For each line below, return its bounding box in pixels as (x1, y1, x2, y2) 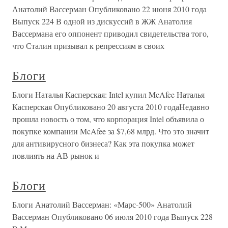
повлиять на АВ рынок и (12, 150, 99, 161)
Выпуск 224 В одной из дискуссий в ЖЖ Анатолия (12, 16, 192, 26)
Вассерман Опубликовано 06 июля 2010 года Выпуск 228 (12, 211, 213, 222)
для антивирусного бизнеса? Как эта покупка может (12, 138, 194, 149)
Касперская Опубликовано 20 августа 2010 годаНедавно (12, 101, 209, 112)
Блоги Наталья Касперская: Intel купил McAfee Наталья (12, 89, 205, 100)
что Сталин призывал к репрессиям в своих (12, 40, 164, 51)
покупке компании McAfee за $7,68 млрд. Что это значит (12, 126, 209, 136)
